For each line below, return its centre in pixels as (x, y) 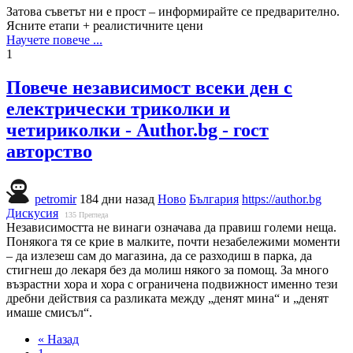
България (214, 199)
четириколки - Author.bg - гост (137, 130)
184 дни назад (117, 199)
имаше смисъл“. (49, 312)
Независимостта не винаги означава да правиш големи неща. (171, 227)
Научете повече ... (54, 39)
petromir (56, 199)
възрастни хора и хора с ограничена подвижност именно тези (172, 284)
